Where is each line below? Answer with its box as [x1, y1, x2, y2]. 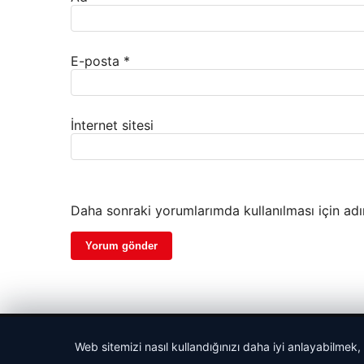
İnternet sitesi [71, 117, 154, 134]
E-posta [71, 53, 123, 70]
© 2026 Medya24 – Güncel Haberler [71, 330, 255, 344]
